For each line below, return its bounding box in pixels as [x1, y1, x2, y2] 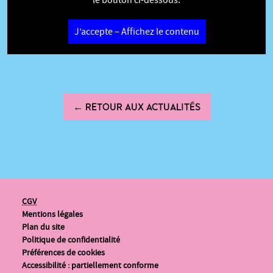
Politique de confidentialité [22, 234, 120, 246]
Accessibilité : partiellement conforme [22, 260, 158, 271]
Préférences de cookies [22, 247, 105, 258]
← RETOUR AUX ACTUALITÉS [73, 102, 200, 112]
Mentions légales [22, 208, 83, 220]
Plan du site [22, 221, 65, 233]
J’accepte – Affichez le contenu [74, 25, 199, 38]
